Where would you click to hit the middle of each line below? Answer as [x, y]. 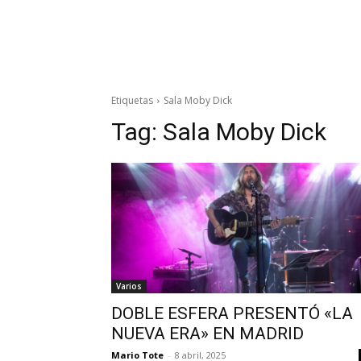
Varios [129, 286]
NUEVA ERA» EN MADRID [207, 333]
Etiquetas [132, 100]
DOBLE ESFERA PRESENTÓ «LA [232, 313]
